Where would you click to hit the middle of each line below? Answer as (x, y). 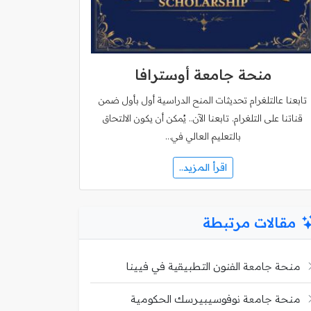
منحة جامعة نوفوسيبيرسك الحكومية (216, 299)
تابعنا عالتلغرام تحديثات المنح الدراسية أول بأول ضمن (203, 100)
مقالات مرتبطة (249, 222)
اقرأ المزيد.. (203, 167)
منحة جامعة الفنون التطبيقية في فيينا (213, 266)
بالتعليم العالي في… (203, 136)
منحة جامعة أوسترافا (203, 75)
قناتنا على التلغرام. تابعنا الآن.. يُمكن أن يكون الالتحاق (203, 118)
